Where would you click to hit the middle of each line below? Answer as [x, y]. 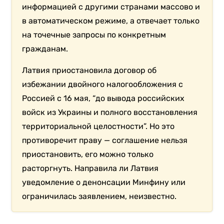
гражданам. [45, 48]
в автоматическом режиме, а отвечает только [111, 20]
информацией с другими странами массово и [111, 6]
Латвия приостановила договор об [89, 70]
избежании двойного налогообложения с [103, 84]
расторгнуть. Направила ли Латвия [90, 168]
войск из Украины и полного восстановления [110, 112]
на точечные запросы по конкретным [94, 34]
